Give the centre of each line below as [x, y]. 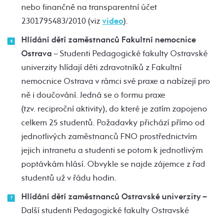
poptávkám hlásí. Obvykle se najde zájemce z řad [113, 164]
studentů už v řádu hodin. [69, 178]
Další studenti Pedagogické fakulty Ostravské [105, 210]
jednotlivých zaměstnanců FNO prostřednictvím [109, 136]
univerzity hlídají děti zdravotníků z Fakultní [101, 67]
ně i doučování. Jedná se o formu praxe [93, 95]
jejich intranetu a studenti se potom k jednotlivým [112, 150]
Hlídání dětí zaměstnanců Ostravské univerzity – [114, 196]
